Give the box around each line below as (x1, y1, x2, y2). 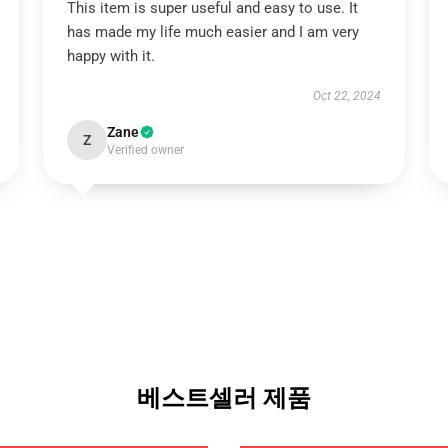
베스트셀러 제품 (137, 384, 311, 412)
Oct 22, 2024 (313, 89, 382, 103)
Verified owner (106, 143, 184, 157)
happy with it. (66, 47, 155, 65)
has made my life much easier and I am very (66, 23, 359, 41)
